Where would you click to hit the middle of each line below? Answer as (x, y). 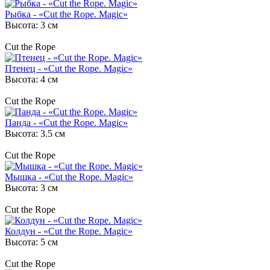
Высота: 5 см (31, 242)
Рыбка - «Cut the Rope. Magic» (66, 14)
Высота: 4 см (31, 79)
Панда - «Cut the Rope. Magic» (66, 122)
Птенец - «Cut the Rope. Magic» (69, 68)
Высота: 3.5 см (35, 133)
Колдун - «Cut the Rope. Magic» (69, 231)
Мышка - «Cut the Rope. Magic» (69, 177)
